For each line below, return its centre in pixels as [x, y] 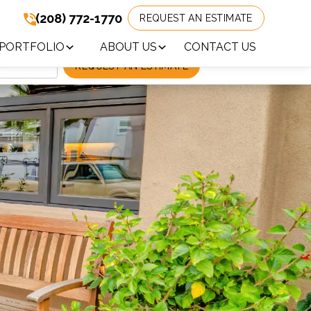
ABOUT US [129, 47]
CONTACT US [220, 47]
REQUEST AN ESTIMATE [196, 18]
